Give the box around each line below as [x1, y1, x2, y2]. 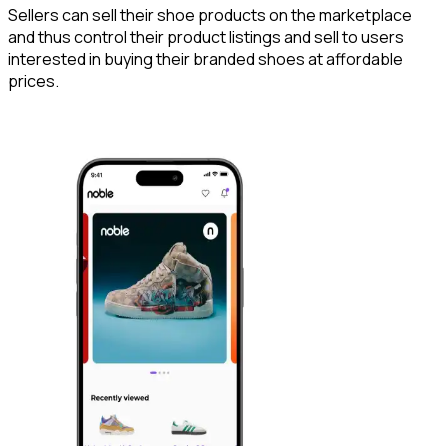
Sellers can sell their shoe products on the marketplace [8, 4, 412, 27]
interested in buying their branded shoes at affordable [8, 48, 403, 71]
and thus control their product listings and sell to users [8, 26, 404, 49]
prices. [8, 70, 59, 93]
